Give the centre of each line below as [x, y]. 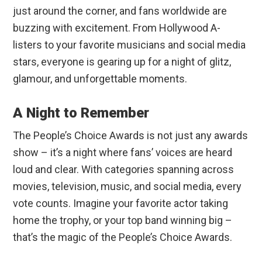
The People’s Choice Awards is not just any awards [131, 136]
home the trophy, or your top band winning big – [123, 220]
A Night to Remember [81, 113]
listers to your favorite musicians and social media [130, 45]
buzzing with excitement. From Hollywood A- [117, 28]
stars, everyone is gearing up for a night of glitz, [122, 62]
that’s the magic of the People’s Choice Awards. [123, 237]
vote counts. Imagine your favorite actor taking [121, 204]
